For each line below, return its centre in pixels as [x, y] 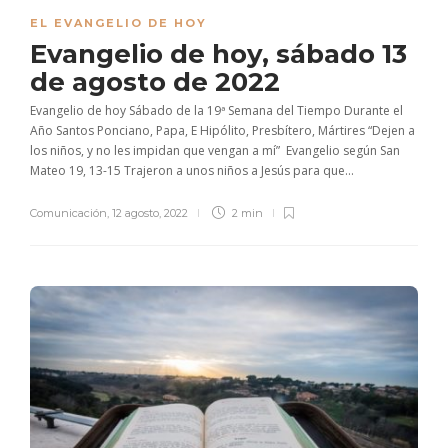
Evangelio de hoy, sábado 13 [218, 53]
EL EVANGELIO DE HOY [118, 22]
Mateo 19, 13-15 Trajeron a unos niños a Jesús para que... [192, 170]
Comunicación [68, 212]
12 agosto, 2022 [150, 212]
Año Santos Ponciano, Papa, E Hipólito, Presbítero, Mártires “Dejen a [222, 130]
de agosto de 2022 [158, 81]
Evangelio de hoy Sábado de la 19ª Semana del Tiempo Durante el [216, 110]
